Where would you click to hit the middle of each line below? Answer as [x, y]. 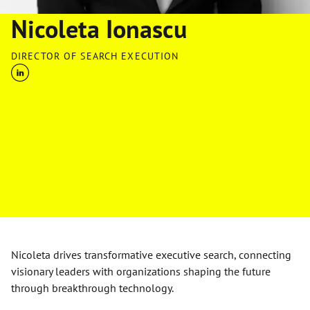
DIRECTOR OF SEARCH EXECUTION [95, 56]
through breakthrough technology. [92, 288]
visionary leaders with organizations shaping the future [141, 271]
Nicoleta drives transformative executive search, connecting [151, 255]
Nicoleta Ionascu [99, 29]
